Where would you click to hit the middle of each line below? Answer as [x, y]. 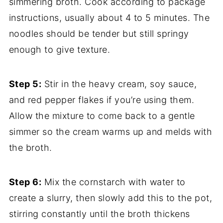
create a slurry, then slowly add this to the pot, [111, 198]
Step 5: [25, 84]
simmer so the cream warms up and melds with [111, 132]
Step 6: [25, 182]
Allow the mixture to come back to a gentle [102, 116]
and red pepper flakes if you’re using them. [102, 100]
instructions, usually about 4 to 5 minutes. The [109, 18]
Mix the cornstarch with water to [113, 182]
